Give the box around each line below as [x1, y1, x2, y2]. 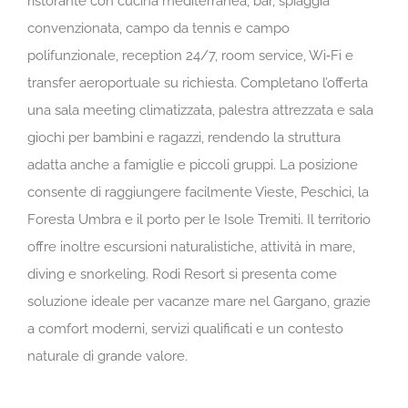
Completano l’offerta [240, 74, 368, 91]
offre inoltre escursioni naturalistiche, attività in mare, [27, 238, 355, 255]
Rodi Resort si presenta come [148, 265, 337, 282]
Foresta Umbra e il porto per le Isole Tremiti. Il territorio [27, 210, 371, 228]
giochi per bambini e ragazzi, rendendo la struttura [27, 128, 341, 146]
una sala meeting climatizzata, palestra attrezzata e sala [27, 101, 373, 118]
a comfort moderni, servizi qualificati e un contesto [27, 320, 343, 337]
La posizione [280, 156, 358, 173]
